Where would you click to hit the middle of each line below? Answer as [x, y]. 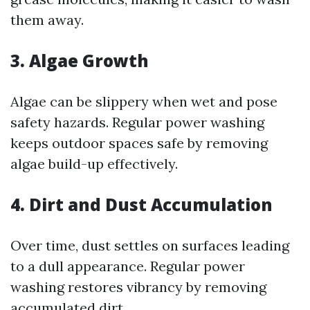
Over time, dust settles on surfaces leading [150, 245]
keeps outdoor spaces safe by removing [139, 143]
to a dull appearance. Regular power [128, 266]
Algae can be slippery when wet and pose [144, 101]
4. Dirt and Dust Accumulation [142, 204]
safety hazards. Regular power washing [137, 122]
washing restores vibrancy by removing [138, 287]
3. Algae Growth [80, 61]
